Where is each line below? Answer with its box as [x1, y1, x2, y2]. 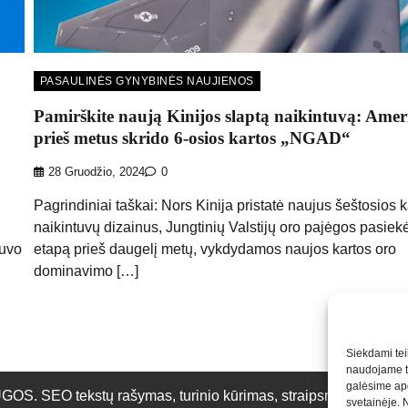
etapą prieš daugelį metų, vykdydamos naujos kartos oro [33, 240, 396, 257]
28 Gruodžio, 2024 [47, 165, 145, 178]
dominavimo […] [33, 262, 138, 279]
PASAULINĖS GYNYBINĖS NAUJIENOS [39, 75, 254, 88]
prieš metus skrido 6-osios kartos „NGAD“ [33, 128, 351, 148]
